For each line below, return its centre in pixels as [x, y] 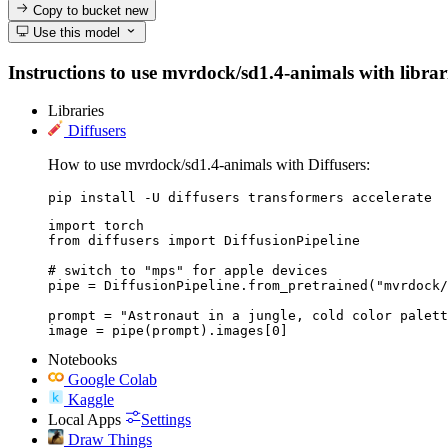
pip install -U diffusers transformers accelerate [240, 198]
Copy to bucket [77, 10]
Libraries [76, 111]
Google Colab [112, 380]
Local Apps [84, 420]
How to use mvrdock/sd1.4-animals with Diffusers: [209, 165]
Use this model [75, 32]
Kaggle [91, 400]
